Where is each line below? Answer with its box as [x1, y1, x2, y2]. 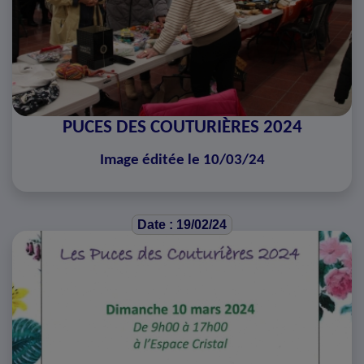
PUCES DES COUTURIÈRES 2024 [62, 118, 302, 138]
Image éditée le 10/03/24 [99, 152, 265, 169]
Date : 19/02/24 [137, 218, 227, 232]
